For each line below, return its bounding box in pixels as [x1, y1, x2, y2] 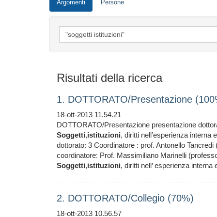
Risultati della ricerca [57, 71, 162, 84]
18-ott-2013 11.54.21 [57, 110, 121, 119]
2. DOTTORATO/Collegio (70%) [57, 193, 194, 203]
